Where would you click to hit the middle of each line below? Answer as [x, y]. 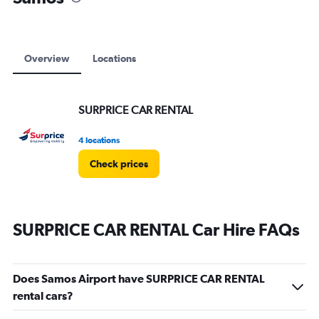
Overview [47, 58]
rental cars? [43, 296]
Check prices [119, 164]
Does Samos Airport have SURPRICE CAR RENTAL [139, 278]
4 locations [99, 140]
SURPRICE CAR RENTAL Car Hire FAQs [156, 229]
